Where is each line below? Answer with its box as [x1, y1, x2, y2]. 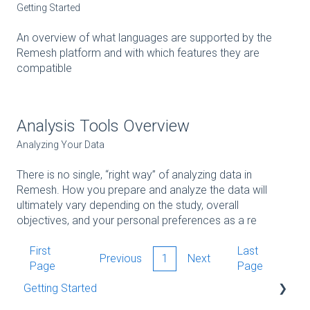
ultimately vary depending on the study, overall [17, 198, 239, 212]
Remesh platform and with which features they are [17, 46, 259, 60]
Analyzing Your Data [17, 139, 104, 151]
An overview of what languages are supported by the [17, 30, 272, 44]
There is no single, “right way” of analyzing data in [17, 167, 252, 181]
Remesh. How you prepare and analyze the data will [17, 183, 267, 197]
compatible [17, 61, 72, 75]
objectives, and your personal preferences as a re [17, 213, 257, 227]
